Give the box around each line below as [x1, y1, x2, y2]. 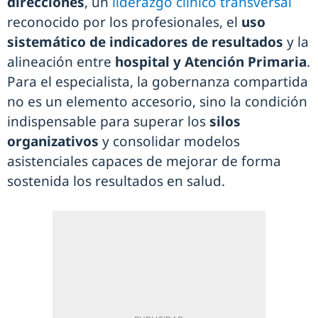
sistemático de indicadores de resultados [7, 33, 283, 51]
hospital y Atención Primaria [115, 53, 307, 71]
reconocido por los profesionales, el [7, 13, 238, 31]
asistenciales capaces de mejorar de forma [7, 152, 281, 170]
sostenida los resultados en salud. [7, 172, 225, 190]
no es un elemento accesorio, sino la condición [7, 92, 307, 111]
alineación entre [7, 53, 115, 71]
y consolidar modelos [102, 132, 240, 150]
